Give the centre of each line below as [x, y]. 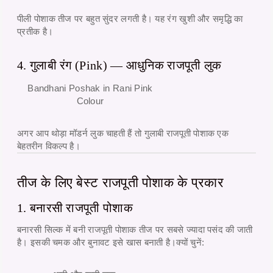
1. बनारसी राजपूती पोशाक [75, 207]
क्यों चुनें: [190, 242]
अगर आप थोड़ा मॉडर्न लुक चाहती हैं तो [81, 133]
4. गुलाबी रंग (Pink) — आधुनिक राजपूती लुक [119, 65]
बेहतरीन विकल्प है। [49, 146]
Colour [90, 101]
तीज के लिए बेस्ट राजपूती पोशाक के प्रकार [121, 182]
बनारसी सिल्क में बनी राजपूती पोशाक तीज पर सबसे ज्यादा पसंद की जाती [135, 229]
